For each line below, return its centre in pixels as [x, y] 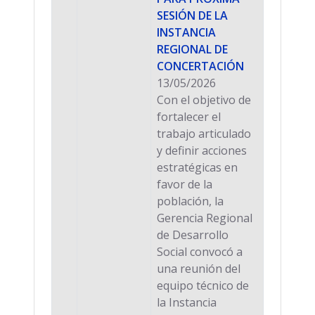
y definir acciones [202, 150]
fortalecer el [189, 116]
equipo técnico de [203, 285]
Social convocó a [200, 251]
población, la [190, 201]
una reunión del [199, 268]
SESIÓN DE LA [192, 15]
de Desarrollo [193, 234]
